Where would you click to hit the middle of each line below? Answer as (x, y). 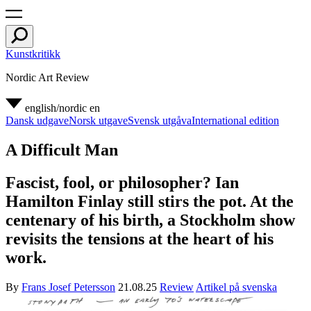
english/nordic (56, 108)
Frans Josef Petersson (68, 287)
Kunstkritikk (33, 54)
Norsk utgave (98, 120)
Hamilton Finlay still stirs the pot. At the (150, 201)
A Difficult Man (62, 150)
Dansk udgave (37, 120)
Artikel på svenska (236, 287)
